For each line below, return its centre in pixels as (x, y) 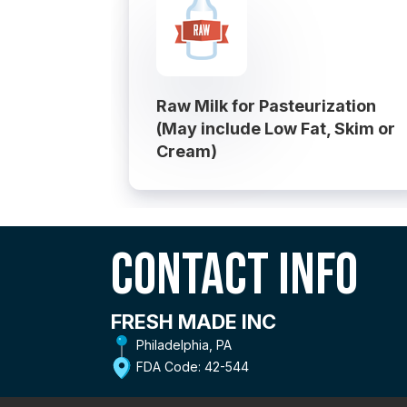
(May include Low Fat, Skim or (276, 128)
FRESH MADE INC (194, 321)
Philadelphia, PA (182, 344)
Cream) (187, 151)
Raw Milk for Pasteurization (266, 105)
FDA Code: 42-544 (191, 366)
